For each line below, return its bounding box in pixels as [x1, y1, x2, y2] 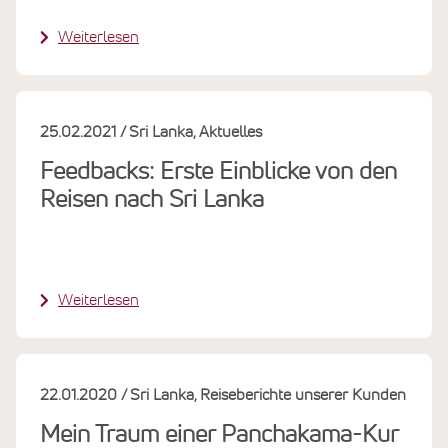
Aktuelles [199, 123, 263, 140]
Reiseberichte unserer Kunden [200, 386, 407, 403]
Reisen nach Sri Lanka [40, 187, 264, 212]
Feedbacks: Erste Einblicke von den [40, 159, 397, 184]
